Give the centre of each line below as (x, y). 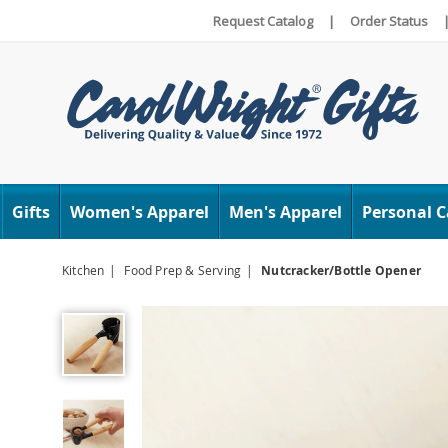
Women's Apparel (139, 211)
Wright (92, 111)
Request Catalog (263, 20)
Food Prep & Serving (183, 270)
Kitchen (83, 270)
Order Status (389, 20)
